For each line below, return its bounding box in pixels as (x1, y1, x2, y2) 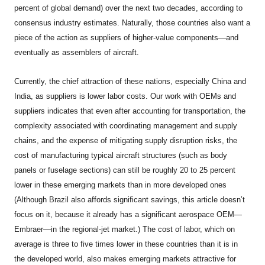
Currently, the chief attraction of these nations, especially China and (14, 76, 247, 86)
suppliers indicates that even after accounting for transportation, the (14, 106, 246, 115)
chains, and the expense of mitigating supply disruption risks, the (14, 135, 238, 145)
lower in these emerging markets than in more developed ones (14, 180, 227, 189)
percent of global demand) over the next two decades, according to (14, 3, 243, 12)
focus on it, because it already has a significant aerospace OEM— (14, 209, 243, 219)
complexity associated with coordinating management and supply (14, 121, 238, 130)
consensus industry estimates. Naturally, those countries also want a (14, 18, 251, 27)
